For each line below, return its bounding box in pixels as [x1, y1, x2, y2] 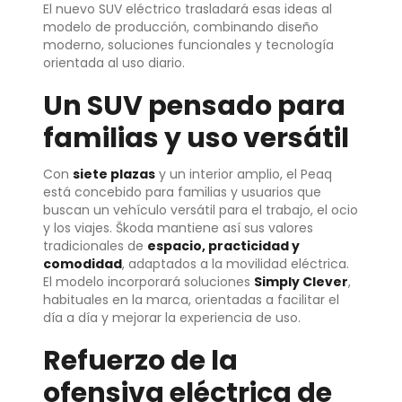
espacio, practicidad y [147, 237, 300, 255]
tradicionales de [43, 237, 147, 255]
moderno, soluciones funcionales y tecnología [43, 36, 334, 54]
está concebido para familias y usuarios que [43, 183, 321, 201]
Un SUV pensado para [43, 87, 345, 125]
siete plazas [73, 165, 155, 183]
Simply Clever [254, 273, 348, 291]
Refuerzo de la [43, 342, 238, 380]
